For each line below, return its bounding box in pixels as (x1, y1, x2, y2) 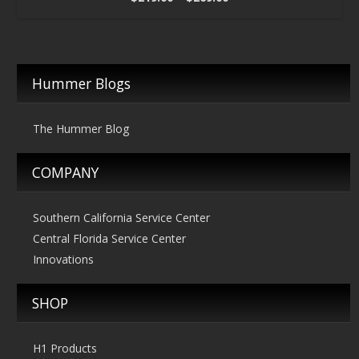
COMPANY (32, 163, 99, 183)
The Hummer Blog (33, 121, 129, 137)
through (228, 46, 275, 62)
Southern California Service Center (33, 210, 210, 226)
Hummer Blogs (32, 74, 131, 94)
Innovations (33, 252, 94, 268)
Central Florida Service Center (33, 231, 186, 247)
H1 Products (33, 341, 97, 357)
